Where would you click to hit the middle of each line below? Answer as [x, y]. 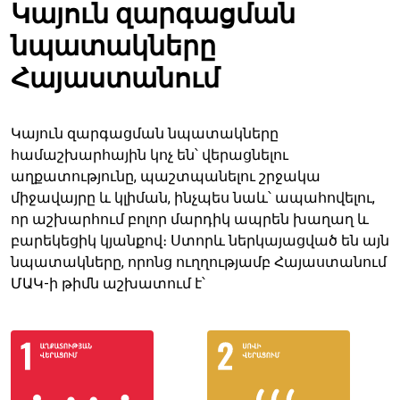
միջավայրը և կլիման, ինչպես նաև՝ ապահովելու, [193, 198]
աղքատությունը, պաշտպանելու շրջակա [166, 177]
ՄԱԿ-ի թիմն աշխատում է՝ [108, 284]
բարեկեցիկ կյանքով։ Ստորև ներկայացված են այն [200, 241]
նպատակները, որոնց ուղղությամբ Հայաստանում [199, 262]
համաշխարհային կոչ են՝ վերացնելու [150, 155]
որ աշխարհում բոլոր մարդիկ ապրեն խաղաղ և [190, 220]
